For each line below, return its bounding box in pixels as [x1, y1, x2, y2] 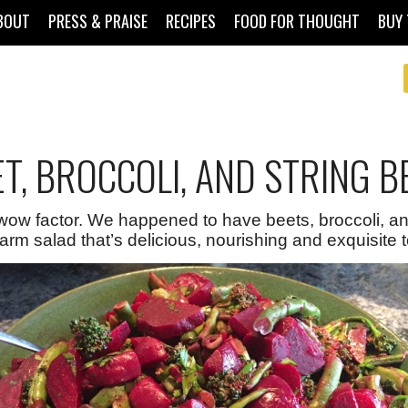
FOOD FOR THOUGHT [234, 9, 360, 33]
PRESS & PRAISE [48, 9, 148, 33]
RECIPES [166, 9, 216, 33]
